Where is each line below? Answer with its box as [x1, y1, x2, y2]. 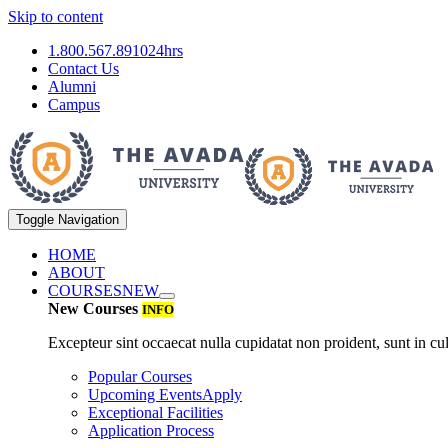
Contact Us [48, 60, 119, 77]
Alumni [48, 78, 96, 95]
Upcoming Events [88, 386, 202, 403]
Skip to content [8, 8, 103, 25]
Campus [48, 96, 100, 113]
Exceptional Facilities [88, 404, 223, 421]
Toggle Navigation [16, 212, 119, 227]
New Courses [48, 300, 142, 317]
